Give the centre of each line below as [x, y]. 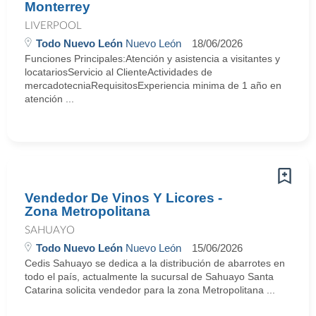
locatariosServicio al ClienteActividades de [119, 72]
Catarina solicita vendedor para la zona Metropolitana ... [150, 290]
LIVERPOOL [53, 26]
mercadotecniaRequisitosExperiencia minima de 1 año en [153, 85]
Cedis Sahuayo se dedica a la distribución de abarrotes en [155, 263]
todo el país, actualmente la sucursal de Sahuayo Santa [149, 276]
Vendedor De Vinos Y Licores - [123, 198]
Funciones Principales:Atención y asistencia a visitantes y [152, 59]
